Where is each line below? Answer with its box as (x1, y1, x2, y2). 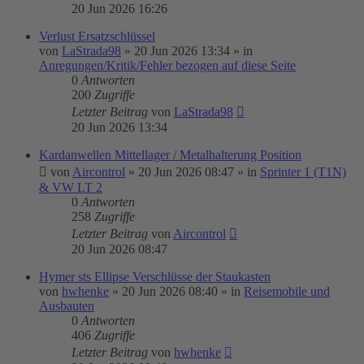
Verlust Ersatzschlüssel (39, 29, 155, 43)
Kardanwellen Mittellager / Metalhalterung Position (39, 148, 301, 162)
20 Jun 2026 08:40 (122, 284, 218, 298)
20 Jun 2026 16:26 (71, 2, 167, 15)
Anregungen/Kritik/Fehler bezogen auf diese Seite (39, 58, 296, 72)
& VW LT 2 (39, 180, 102, 194)
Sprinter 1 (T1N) (260, 165, 346, 179)
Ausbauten (39, 299, 94, 313)
